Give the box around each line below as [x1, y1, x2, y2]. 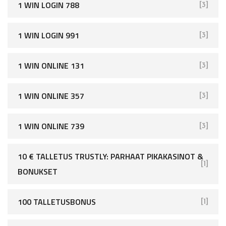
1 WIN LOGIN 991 [18, 29, 79, 41]
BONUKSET [18, 165, 58, 178]
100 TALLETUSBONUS [18, 196, 96, 208]
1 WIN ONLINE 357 [18, 90, 84, 102]
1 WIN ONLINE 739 [18, 120, 84, 132]
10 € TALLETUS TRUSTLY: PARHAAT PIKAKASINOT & [18, 150, 203, 162]
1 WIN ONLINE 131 [18, 60, 84, 72]
